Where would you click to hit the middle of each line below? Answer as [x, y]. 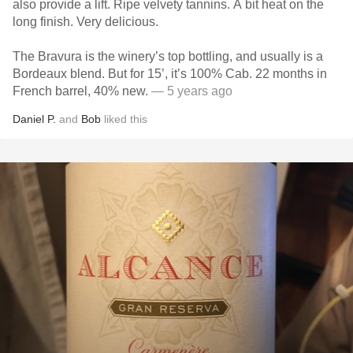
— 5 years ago [192, 91]
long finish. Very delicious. [87, 22]
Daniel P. [34, 119]
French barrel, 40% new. [82, 91]
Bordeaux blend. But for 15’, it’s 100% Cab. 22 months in [170, 74]
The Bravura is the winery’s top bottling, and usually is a [168, 56]
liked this [124, 119]
